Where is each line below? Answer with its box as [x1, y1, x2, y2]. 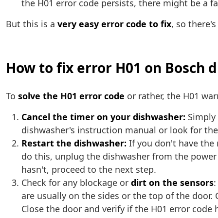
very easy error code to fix [57, 18, 171, 30]
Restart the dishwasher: [21, 137, 127, 149]
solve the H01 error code [18, 90, 125, 102]
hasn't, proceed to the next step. [21, 163, 156, 176]
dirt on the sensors [131, 177, 214, 189]
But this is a [6, 18, 57, 30]
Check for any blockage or [21, 177, 131, 189]
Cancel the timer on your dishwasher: [21, 111, 185, 123]
